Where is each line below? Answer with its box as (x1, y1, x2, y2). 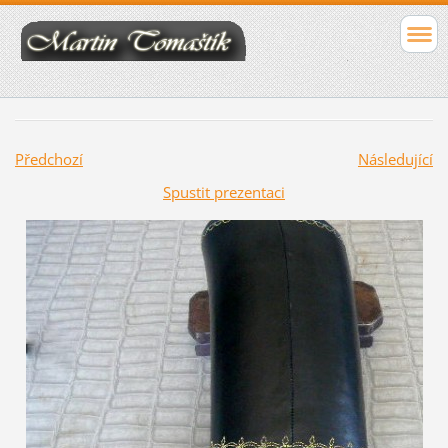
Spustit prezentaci (163, 182, 285, 203)
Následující (357, 149, 433, 170)
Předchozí (14, 149, 83, 170)
